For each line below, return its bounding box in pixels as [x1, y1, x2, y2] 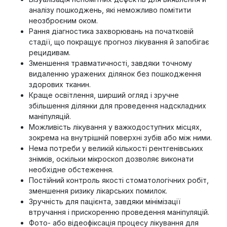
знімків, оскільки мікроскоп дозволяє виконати [29, 155, 194, 164]
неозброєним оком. [29, 16, 98, 25]
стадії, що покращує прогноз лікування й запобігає [29, 37, 209, 47]
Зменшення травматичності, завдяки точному [29, 59, 192, 68]
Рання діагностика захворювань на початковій [29, 27, 194, 36]
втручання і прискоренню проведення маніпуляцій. [29, 208, 209, 217]
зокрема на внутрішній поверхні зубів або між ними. [29, 133, 212, 142]
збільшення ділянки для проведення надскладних [29, 101, 206, 110]
